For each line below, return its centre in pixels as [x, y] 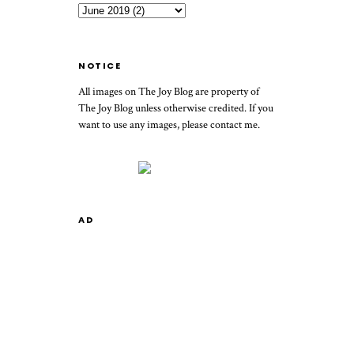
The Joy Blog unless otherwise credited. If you [176, 109]
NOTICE [100, 66]
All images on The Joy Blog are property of [169, 92]
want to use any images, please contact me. [169, 125]
